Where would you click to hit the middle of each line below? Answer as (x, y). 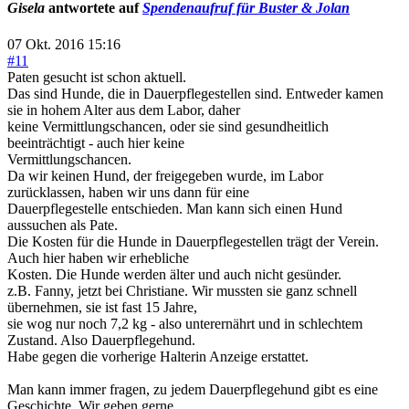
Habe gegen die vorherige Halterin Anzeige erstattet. (158, 356)
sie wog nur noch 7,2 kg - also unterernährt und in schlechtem (185, 323)
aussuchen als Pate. (63, 225)
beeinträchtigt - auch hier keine (96, 142)
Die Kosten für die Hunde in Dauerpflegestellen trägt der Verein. (193, 241)
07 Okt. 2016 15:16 (64, 44)
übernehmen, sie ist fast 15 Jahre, (102, 307)
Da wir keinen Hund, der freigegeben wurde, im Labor (165, 175)
